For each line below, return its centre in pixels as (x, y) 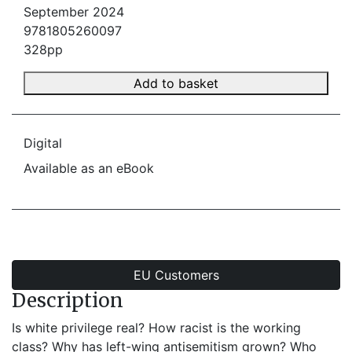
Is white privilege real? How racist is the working (156, 328)
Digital (43, 143)
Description (68, 301)
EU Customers (176, 275)
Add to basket (176, 83)
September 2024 (74, 12)
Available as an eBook (89, 168)
